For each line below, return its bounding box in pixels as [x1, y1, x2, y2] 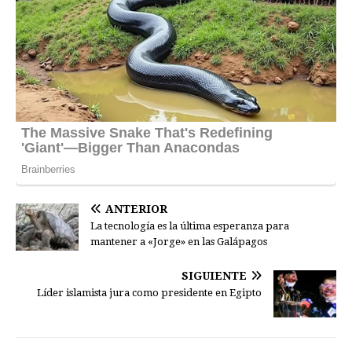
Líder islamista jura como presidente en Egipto [37, 287, 262, 299]
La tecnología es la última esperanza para [90, 220, 289, 232]
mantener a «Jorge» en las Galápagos [90, 236, 267, 247]
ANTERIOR [105, 203, 167, 215]
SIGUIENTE [181, 269, 247, 282]
